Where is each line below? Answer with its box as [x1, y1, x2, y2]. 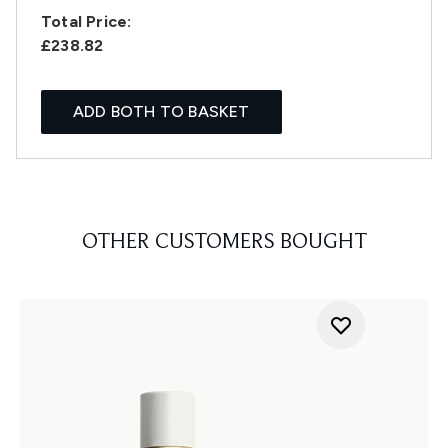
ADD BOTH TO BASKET [73, 102, 250, 122]
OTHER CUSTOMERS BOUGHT [81, 232, 367, 255]
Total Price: [41, 12, 132, 32]
